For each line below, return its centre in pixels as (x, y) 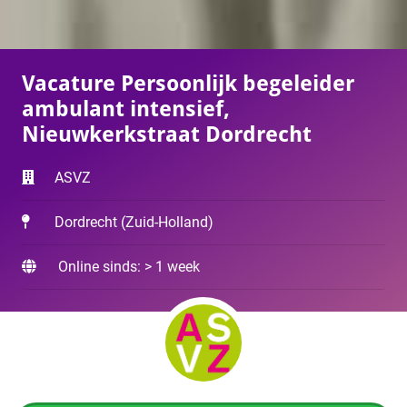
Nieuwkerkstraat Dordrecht (167, 135)
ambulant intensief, (126, 109)
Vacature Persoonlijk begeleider (188, 84)
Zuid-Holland (167, 223)
